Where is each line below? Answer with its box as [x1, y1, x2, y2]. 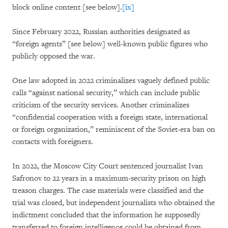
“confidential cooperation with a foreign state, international [12, 112, 208, 122]
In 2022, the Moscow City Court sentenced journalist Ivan [12, 161, 203, 171]
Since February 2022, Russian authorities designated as [12, 27, 190, 37]
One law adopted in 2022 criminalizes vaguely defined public [12, 76, 210, 85]
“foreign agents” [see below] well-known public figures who [12, 39, 208, 49]
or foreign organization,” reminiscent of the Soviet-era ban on [12, 125, 215, 134]
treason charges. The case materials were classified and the [12, 186, 204, 195]
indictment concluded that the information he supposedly [12, 210, 200, 220]
